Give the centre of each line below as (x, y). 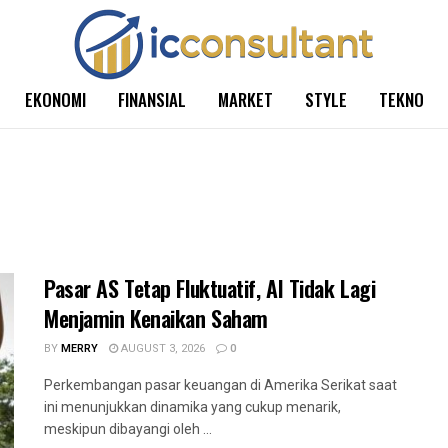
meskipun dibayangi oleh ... (128, 429)
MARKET (245, 99)
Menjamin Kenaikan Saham (156, 318)
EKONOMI (55, 99)
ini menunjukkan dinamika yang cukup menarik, (192, 407)
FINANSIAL (151, 99)
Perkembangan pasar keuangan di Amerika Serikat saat (220, 385)
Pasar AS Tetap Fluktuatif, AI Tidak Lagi (210, 288)
